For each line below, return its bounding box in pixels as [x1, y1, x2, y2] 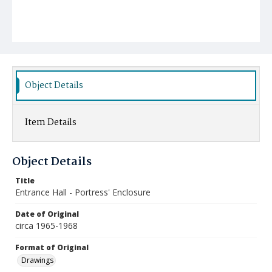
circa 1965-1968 [15, 220, 78, 231]
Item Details [25, 115, 76, 130]
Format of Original [15, 242, 89, 253]
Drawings [21, 255, 53, 265]
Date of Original [15, 209, 79, 219]
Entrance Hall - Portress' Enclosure [15, 186, 151, 198]
